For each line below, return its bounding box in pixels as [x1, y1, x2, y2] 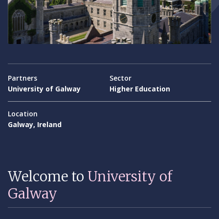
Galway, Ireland [8, 120, 62, 129]
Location [8, 109, 38, 118]
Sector [109, 73, 131, 83]
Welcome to [8, 168, 88, 185]
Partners [8, 73, 37, 83]
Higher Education [109, 84, 170, 93]
